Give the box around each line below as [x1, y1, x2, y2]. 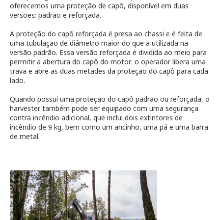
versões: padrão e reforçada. [10, 10, 101, 20]
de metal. [10, 132, 40, 141]
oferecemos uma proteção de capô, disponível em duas [10, 1, 189, 11]
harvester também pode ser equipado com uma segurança [10, 104, 198, 113]
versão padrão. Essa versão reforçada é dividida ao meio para [10, 48, 207, 57]
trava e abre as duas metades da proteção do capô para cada [10, 66, 208, 76]
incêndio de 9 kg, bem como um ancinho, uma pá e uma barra [10, 122, 208, 132]
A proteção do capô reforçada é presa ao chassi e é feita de [10, 29, 202, 39]
